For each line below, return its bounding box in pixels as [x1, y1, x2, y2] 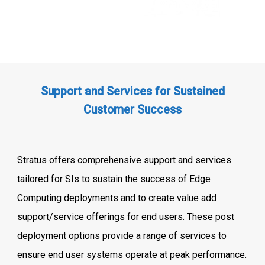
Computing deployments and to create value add [17, 192, 217, 203]
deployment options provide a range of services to [17, 230, 227, 241]
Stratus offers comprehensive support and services [17, 154, 232, 166]
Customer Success [83, 102, 182, 117]
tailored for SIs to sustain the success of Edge [17, 173, 211, 185]
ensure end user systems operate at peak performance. [17, 248, 247, 260]
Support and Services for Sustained [40, 84, 225, 98]
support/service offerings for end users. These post [17, 211, 235, 222]
